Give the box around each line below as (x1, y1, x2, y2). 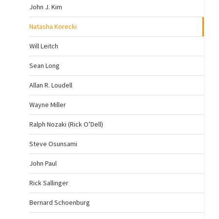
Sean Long (29, 61, 60, 70)
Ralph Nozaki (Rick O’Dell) (29, 120, 103, 129)
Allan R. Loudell (29, 81, 72, 89)
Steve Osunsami (29, 139, 77, 148)
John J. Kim (29, 2, 62, 11)
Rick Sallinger (29, 178, 68, 187)
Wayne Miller (29, 100, 66, 109)
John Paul (29, 159, 57, 168)
